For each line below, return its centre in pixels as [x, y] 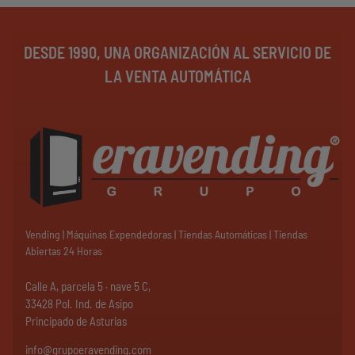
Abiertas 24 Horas [64, 251]
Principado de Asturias [76, 321]
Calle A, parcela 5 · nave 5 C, [88, 286]
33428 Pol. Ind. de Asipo [79, 304]
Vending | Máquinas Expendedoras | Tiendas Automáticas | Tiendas [166, 235]
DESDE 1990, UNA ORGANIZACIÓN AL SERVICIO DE [177, 52]
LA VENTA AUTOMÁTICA [177, 76]
